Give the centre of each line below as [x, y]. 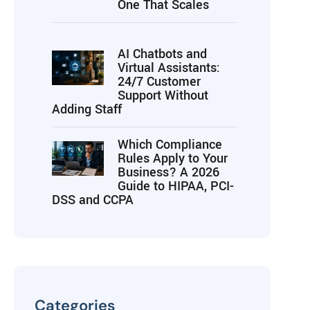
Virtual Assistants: [169, 67]
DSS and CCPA [93, 200]
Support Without [163, 95]
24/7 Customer [159, 81]
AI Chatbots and [162, 54]
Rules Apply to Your [173, 158]
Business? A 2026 [168, 172]
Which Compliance [170, 144]
